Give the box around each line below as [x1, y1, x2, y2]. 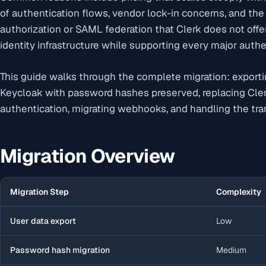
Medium [216, 244, 246, 255]
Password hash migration [10, 244, 110, 255]
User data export [10, 215, 76, 226]
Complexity [216, 186, 261, 197]
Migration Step [10, 186, 69, 197]
